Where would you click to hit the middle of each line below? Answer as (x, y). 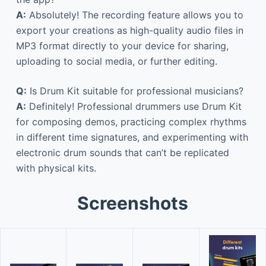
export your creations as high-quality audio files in (129, 30)
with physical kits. (56, 168)
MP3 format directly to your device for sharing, (122, 45)
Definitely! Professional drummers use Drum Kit (134, 106)
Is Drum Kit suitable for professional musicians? (135, 91)
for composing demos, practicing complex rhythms (131, 121)
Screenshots (133, 203)
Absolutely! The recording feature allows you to (134, 15)
